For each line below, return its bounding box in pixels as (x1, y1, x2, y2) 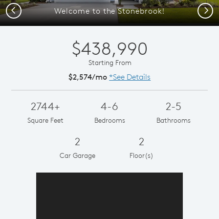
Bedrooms (94, 115, 125, 125)
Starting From (88, 58, 131, 67)
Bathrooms (156, 115, 191, 125)
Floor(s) (130, 151, 154, 160)
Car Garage (59, 151, 95, 160)
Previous (10, 5, 36, 14)
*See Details (109, 71, 151, 82)
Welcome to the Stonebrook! (54, 5, 165, 16)
